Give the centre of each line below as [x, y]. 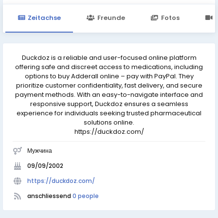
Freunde [111, 18]
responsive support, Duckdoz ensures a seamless [109, 104]
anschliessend [50, 196]
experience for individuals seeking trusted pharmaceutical [109, 113]
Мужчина [40, 151]
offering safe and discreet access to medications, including [109, 67]
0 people [86, 196]
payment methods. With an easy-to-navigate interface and [109, 95]
